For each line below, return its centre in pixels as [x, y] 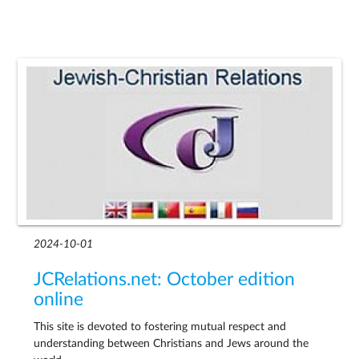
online [59, 299]
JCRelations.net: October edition [165, 279]
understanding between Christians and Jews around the [171, 343]
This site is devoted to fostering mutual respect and [160, 327]
